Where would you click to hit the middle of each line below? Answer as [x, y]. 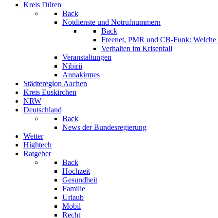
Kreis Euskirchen [50, 92]
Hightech [37, 145]
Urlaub [73, 197]
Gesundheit [80, 180]
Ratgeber [37, 154]
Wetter [33, 136]
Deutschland [43, 110]
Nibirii [72, 66]
